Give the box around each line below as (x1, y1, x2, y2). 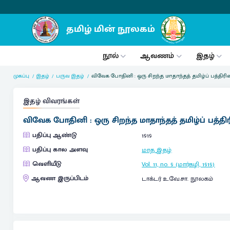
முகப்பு (13, 71, 30, 81)
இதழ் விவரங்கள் (23, 95, 80, 108)
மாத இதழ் (142, 145, 172, 156)
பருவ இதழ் (56, 71, 85, 81)
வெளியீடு (32, 159, 62, 170)
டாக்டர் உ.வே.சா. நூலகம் (142, 174, 214, 185)
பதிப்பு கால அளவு (32, 144, 88, 156)
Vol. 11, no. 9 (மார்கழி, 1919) (142, 159, 215, 170)
